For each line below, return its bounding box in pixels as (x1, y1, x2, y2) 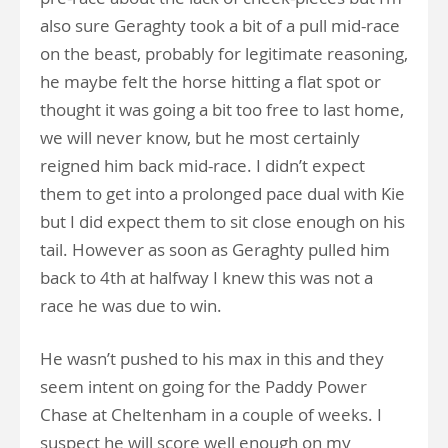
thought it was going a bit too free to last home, (40, 98, 404, 122)
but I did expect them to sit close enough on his (40, 210, 405, 234)
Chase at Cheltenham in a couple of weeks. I (40, 403, 382, 427)
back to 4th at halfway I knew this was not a (40, 266, 373, 290)
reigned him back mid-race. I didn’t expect (40, 154, 365, 178)
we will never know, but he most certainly (40, 126, 360, 150)
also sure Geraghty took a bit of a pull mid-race (40, 14, 400, 38)
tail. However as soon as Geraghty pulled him (40, 238, 390, 262)
